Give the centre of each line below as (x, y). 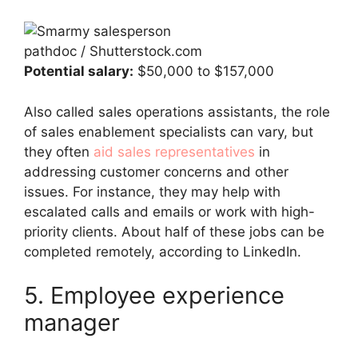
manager (72, 322)
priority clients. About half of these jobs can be (174, 231)
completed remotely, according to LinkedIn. (163, 251)
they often (59, 151)
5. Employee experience (154, 295)
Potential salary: (79, 71)
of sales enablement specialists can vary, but (169, 131)
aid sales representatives (174, 151)
